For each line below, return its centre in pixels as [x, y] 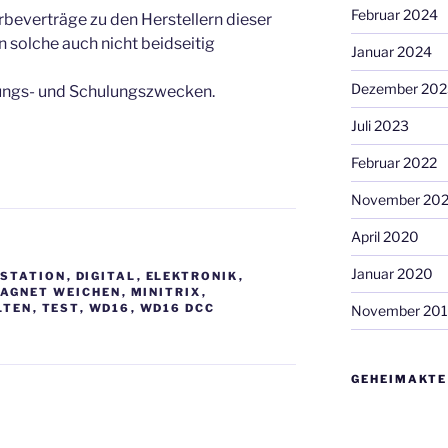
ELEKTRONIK [192, 276]
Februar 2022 [393, 163]
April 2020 [384, 237]
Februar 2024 [394, 15]
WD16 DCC [177, 308]
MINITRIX [166, 292]
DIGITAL [106, 276]
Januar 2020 [391, 274]
